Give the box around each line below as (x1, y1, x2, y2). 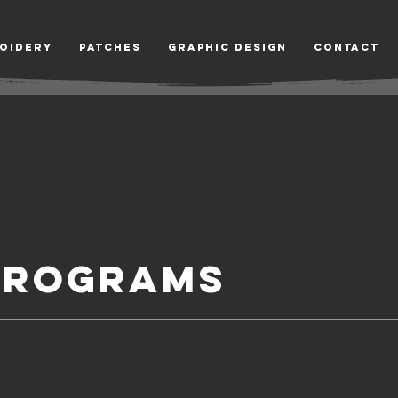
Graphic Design (167, 41, 287, 53)
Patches (78, 41, 141, 53)
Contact (313, 41, 379, 53)
